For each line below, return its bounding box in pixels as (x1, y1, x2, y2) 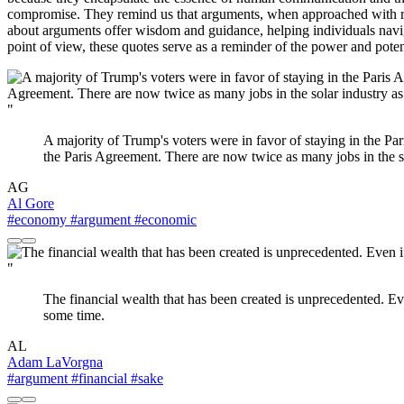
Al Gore (7, 196, 54, 212)
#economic (131, 212, 197, 228)
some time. (43, 308, 105, 324)
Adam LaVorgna (7, 354, 103, 371)
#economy (7, 212, 67, 228)
